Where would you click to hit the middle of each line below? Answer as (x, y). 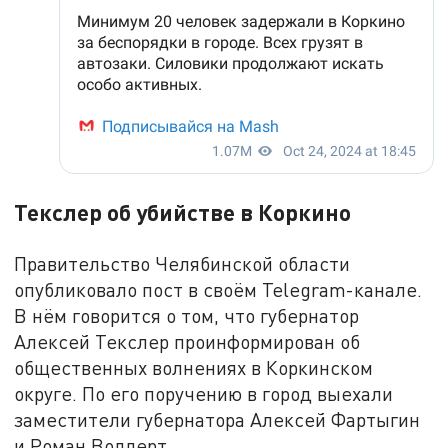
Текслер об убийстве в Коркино (185, 211)
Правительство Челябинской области (182, 263)
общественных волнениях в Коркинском (194, 367)
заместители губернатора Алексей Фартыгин (217, 419)
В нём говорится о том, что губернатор (187, 315)
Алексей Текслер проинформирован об (187, 341)
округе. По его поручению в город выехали (204, 393)
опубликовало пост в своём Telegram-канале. (218, 289)
